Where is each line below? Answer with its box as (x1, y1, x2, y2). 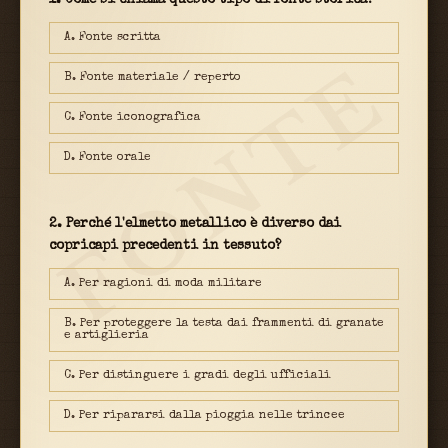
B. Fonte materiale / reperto (64, 72, 241, 85)
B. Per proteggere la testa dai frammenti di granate (64, 318, 384, 331)
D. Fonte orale (64, 152, 151, 165)
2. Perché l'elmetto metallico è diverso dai (49, 218, 341, 232)
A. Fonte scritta (64, 32, 161, 45)
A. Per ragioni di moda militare (64, 278, 262, 291)
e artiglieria (64, 330, 149, 343)
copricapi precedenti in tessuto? (49, 240, 281, 254)
